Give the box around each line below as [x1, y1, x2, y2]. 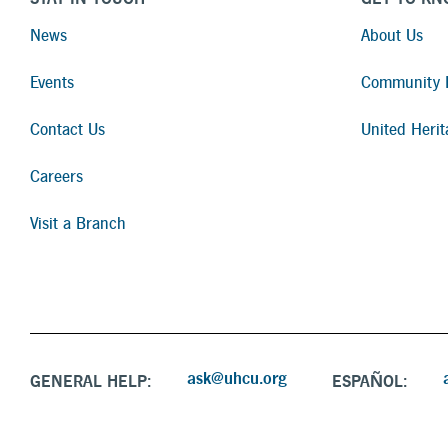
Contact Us [30, 121, 105, 139]
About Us [361, 27, 423, 45]
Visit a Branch [30, 215, 126, 233]
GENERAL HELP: [30, 372, 151, 390]
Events [30, 74, 74, 92]
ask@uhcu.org [187, 370, 287, 388]
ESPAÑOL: [332, 372, 407, 390]
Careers [30, 168, 83, 186]
